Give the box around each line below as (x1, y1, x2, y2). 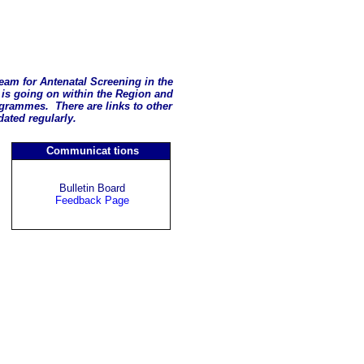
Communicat (45, 145, 110, 158)
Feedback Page (55, 194, 129, 207)
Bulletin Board (59, 182, 125, 195)
